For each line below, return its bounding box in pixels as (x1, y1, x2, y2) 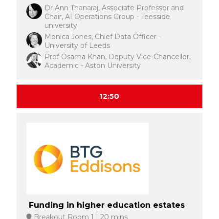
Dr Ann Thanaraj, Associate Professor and (44, 3, 184, 12)
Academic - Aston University (44, 61, 141, 70)
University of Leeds (44, 41, 110, 50)
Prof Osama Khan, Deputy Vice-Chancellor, (44, 52, 191, 61)
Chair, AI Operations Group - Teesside (44, 12, 170, 21)
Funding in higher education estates (28, 199, 185, 210)
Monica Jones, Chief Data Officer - (44, 32, 161, 41)
